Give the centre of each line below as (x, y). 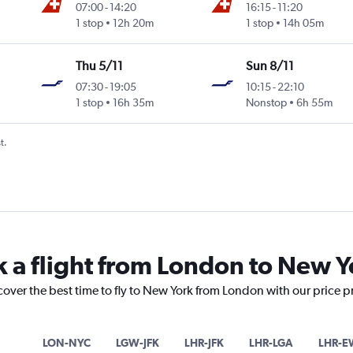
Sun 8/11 (269, 66)
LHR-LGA (271, 343)
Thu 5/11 (100, 66)
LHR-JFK (204, 343)
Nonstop (266, 103)
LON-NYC (66, 343)
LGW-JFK (137, 343)
